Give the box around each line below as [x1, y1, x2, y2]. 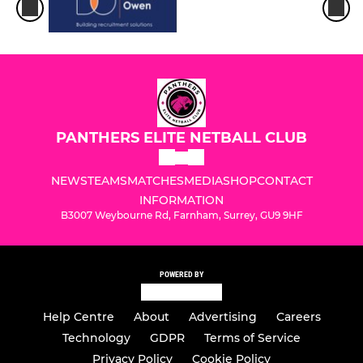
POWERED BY [160, 270, 203, 280]
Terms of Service [204, 331, 301, 345]
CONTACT [256, 173, 313, 189]
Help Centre [42, 310, 114, 324]
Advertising [188, 310, 257, 324]
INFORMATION [139, 193, 224, 208]
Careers [275, 310, 321, 324]
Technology [62, 331, 130, 345]
